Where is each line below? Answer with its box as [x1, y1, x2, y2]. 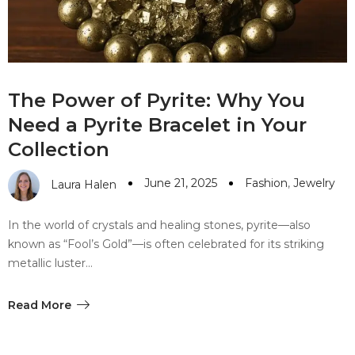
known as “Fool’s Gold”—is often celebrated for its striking [8, 236, 324, 251]
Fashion [245, 176, 288, 191]
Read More [8, 297, 71, 312]
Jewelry [293, 176, 335, 191]
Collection [8, 137, 109, 161]
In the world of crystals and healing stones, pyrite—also [8, 217, 311, 232]
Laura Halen [51, 177, 116, 192]
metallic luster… [8, 255, 93, 270]
